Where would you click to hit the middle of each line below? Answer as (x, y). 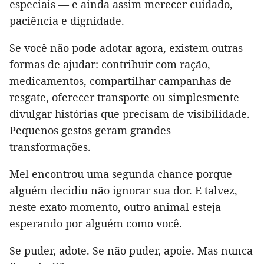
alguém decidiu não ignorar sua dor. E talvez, (123, 190)
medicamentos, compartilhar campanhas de (121, 80)
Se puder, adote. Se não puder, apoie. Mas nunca (131, 250)
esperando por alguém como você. (96, 223)
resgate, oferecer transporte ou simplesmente (124, 97)
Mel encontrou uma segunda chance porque (121, 174)
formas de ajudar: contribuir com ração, (110, 64)
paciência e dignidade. (67, 20)
